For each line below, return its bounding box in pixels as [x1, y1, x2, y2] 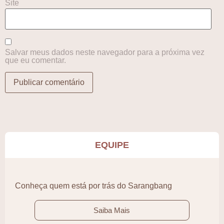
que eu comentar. [5, 56, 66, 65]
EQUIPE [95, 140, 129, 150]
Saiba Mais [93, 206, 130, 215]
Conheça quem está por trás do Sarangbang [15, 181, 172, 190]
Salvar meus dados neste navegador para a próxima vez [5, 48, 204, 57]
